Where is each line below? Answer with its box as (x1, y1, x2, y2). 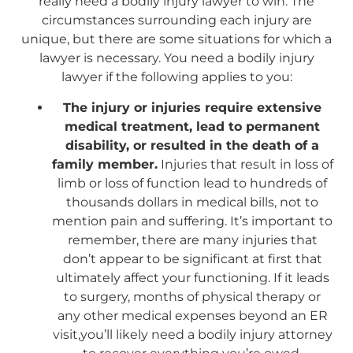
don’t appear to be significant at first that (62, 251, 322, 266)
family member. (51, 156, 158, 172)
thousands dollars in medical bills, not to (66, 194, 318, 210)
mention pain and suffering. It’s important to (52, 213, 333, 229)
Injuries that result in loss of (157, 156, 333, 172)
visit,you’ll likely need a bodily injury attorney (52, 326, 333, 342)
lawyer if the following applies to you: (61, 69, 292, 85)
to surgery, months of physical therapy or (64, 288, 321, 304)
